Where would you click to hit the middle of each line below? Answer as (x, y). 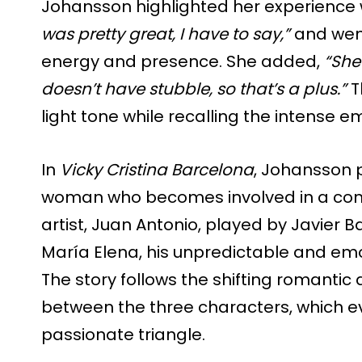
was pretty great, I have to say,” (166, 34)
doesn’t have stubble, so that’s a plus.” (194, 88)
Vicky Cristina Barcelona (157, 169)
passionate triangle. (123, 334)
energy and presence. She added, (183, 61)
